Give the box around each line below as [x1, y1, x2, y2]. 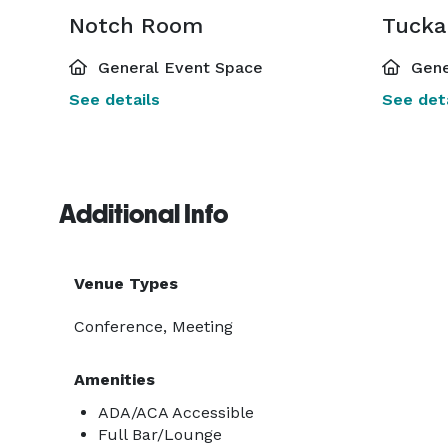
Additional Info [59, 199, 228, 229]
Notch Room [69, 13, 203, 38]
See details [69, 90, 160, 109]
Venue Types [74, 274, 178, 293]
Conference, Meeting [74, 317, 233, 336]
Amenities [74, 370, 155, 389]
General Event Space [93, 58, 263, 77]
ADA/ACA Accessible [98, 403, 254, 422]
